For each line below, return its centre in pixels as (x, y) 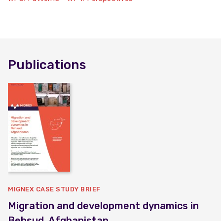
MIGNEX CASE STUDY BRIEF (54, 189)
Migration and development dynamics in (103, 206)
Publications (47, 65)
